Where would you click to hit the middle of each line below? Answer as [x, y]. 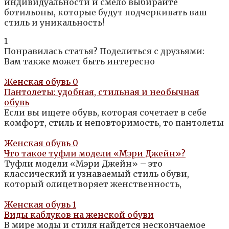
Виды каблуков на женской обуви [79, 215]
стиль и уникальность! [54, 23]
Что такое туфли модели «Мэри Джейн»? [95, 154]
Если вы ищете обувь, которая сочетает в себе [105, 113]
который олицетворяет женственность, [93, 184]
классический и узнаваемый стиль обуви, [97, 174]
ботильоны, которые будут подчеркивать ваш [106, 13]
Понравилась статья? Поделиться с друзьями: [104, 51]
